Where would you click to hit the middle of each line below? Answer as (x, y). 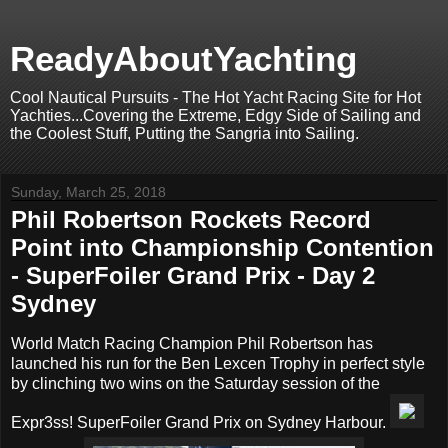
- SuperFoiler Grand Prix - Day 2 (193, 275)
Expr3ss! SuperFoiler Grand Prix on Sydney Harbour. (200, 422)
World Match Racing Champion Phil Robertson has (192, 343)
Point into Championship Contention (222, 247)
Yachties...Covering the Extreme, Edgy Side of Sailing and (215, 115)
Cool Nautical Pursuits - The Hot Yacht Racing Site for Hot (215, 97)
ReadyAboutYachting (183, 59)
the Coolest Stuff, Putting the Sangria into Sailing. (184, 133)
